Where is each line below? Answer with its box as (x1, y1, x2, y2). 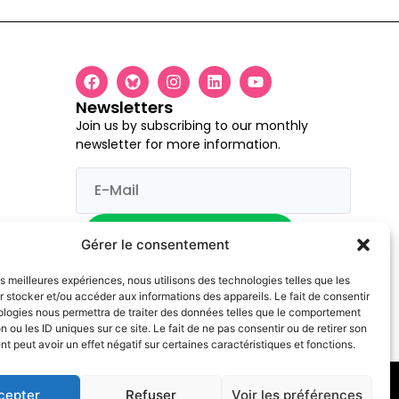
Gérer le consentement (81, 236, 231, 253)
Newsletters (76, 96, 174, 119)
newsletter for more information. (76, 135, 281, 154)
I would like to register (111, 223, 270, 244)
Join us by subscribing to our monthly (76, 117, 309, 135)
